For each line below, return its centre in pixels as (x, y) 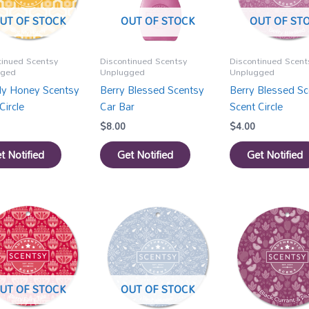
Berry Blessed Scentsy (152, 90)
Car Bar (118, 107)
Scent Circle (256, 107)
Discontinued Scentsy (144, 60)
